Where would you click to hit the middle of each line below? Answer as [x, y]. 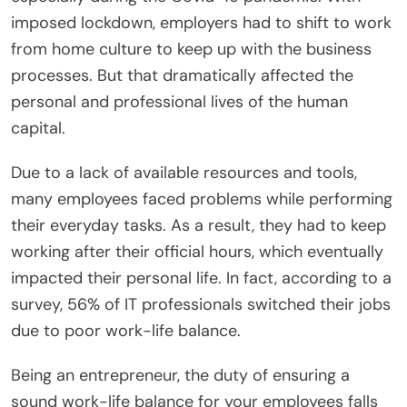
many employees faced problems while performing [202, 199]
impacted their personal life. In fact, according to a [201, 278]
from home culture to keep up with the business [191, 49]
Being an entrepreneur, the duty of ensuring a [180, 375]
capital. [38, 128]
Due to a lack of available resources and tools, [184, 172]
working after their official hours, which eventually [197, 251]
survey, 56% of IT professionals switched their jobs [201, 304]
